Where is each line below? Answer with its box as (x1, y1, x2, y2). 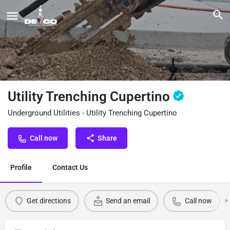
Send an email (105, 197, 150, 205)
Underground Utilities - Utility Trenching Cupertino (8, 108, 177, 118)
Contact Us (52, 163, 88, 171)
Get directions (26, 197, 71, 205)
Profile (10, 163, 32, 171)
